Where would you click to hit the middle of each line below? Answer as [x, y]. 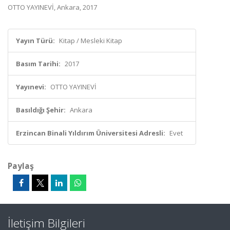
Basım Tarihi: [38, 64]
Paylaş [21, 166]
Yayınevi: [31, 87]
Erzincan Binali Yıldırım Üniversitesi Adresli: [91, 133]
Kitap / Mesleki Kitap [91, 41]
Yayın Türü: [35, 41]
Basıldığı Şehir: [41, 110]
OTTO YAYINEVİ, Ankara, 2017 [52, 7]
